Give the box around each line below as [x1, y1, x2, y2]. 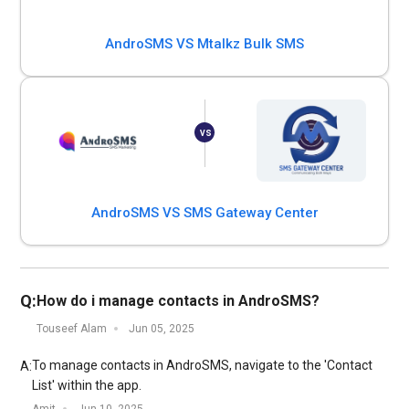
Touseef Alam [37, 322, 108, 335]
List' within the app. [32, 378, 142, 393]
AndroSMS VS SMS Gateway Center [90, 204, 319, 221]
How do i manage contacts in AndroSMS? [37, 292, 320, 309]
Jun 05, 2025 [129, 322, 195, 335]
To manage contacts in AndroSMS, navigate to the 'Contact [32, 358, 373, 372]
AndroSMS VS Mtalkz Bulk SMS [105, 36, 304, 52]
